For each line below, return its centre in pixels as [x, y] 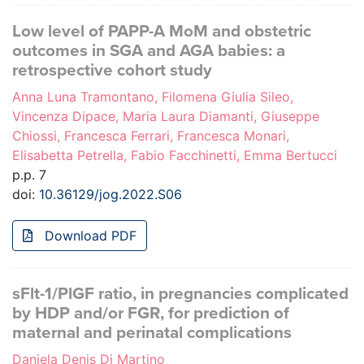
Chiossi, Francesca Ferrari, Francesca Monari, [151, 136]
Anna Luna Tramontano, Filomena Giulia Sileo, [153, 97]
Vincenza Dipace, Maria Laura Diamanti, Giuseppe [166, 117]
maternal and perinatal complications [152, 333]
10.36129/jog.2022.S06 [110, 195]
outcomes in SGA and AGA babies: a [149, 51]
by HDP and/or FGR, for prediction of [151, 314]
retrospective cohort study [112, 71]
